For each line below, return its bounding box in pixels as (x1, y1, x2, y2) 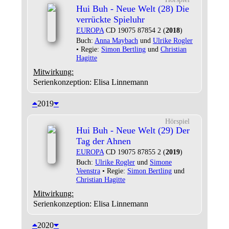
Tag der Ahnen (76, 136, 131, 146)
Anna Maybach (94, 36, 138, 44)
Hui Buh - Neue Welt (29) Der (76, 125, 190, 135)
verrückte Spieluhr (76, 14, 145, 25)
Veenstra (76, 167, 100, 175)
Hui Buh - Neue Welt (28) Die (76, 4, 189, 14)
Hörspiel (165, 117, 190, 125)
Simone (149, 158, 172, 166)
